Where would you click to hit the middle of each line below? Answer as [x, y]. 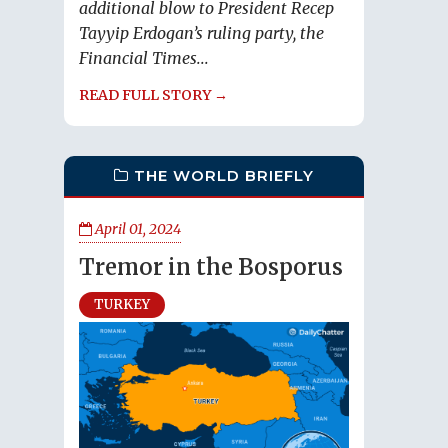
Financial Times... [144, 58]
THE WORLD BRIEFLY [224, 175]
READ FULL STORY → [153, 95]
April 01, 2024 [136, 229]
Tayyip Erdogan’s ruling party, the [201, 33]
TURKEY [122, 304]
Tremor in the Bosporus [211, 267]
